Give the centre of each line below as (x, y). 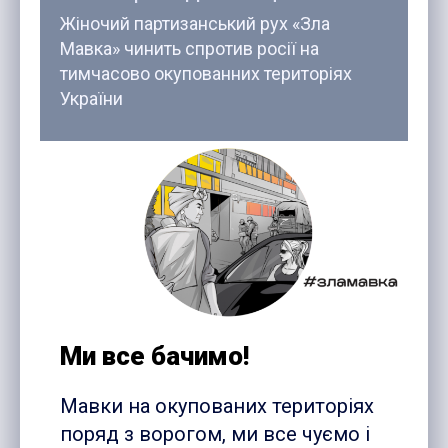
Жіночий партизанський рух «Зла (195, 24)
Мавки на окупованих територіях (217, 406)
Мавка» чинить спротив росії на (189, 49)
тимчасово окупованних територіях (206, 74)
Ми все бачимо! (154, 356)
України (91, 99)
